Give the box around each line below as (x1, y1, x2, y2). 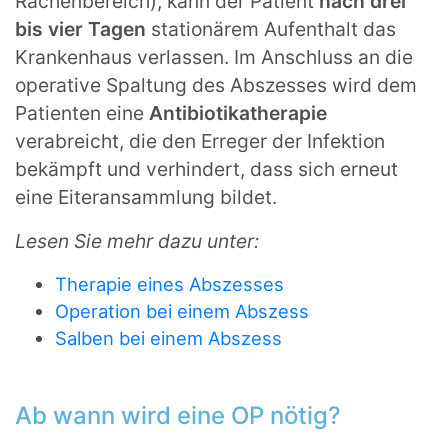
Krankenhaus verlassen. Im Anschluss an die (15, 44, 413, 69)
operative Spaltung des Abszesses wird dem (15, 72, 417, 97)
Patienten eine (15, 100, 149, 125)
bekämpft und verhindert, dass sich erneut (15, 156, 398, 181)
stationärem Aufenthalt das (151, 16, 396, 41)
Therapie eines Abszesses (55, 272, 284, 295)
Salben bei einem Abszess (55, 326, 282, 349)
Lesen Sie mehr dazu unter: (15, 228, 259, 253)
